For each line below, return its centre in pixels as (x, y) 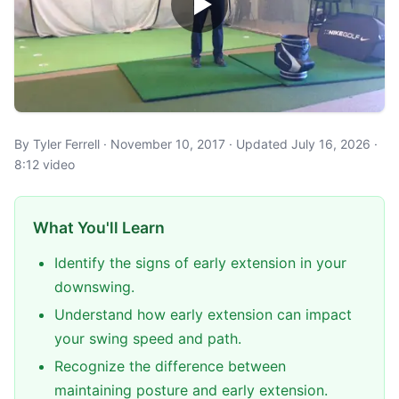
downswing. (94, 287)
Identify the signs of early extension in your (200, 263)
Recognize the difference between (170, 366)
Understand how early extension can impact (203, 314)
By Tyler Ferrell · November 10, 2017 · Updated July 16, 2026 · (196, 144)
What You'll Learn (99, 228)
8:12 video (45, 164)
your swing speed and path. (148, 338)
